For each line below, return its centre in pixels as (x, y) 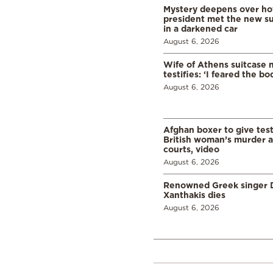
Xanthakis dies (194, 194)
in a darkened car (200, 28)
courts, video (191, 149)
